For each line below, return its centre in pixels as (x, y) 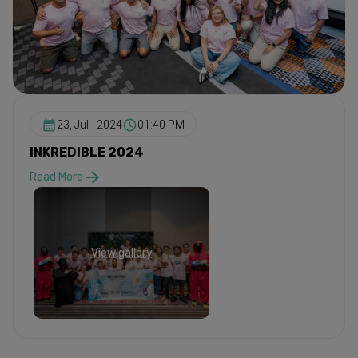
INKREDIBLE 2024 (87, 152)
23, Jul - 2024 (89, 125)
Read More (56, 177)
